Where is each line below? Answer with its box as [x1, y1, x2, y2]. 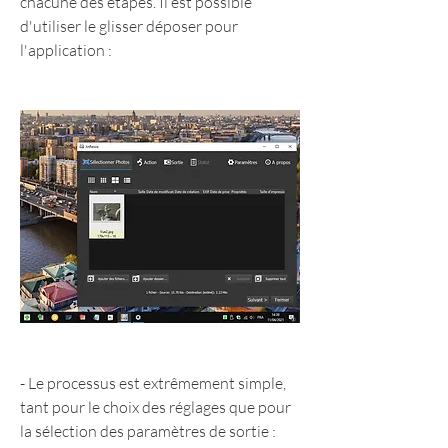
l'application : [20, 40, 112, 61]
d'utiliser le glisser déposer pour [20, 16, 238, 37]
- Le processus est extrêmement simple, [20, 373, 286, 394]
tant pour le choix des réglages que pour [20, 397, 291, 418]
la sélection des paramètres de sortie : [20, 421, 276, 442]
